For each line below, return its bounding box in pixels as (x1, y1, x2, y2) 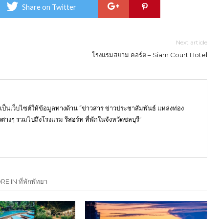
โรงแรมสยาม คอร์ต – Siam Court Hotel (92, 50, 207, 59)
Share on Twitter (22, 2, 76, 11)
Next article (176, 38, 207, 46)
